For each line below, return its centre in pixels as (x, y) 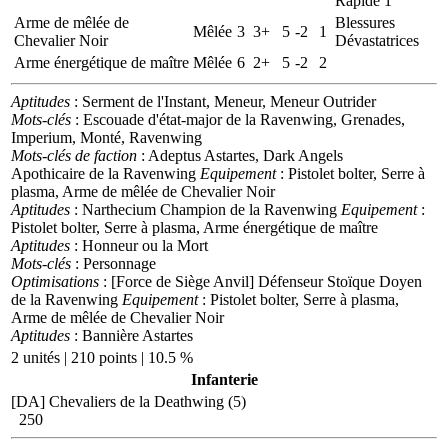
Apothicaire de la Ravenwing (103, 173)
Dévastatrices (377, 40)
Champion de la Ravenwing (248, 209)
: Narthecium (115, 209)
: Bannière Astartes (131, 335)
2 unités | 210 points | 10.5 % (102, 357)
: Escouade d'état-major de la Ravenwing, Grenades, (238, 119)
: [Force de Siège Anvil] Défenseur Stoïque (239, 281)
